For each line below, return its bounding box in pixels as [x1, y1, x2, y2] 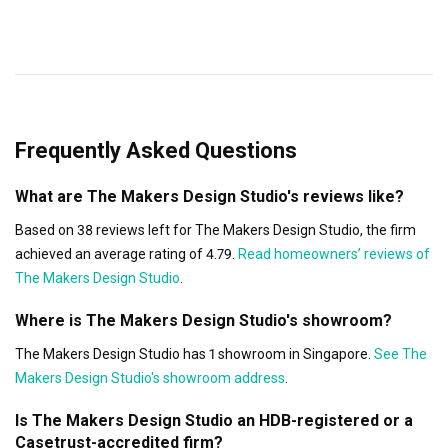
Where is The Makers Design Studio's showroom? [15, 310, 392, 330]
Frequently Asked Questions [15, 137, 297, 163]
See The [371, 345, 427, 362]
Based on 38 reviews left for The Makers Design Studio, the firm [15, 221, 416, 238]
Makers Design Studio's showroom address [15, 369, 285, 386]
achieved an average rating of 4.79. [15, 245, 235, 262]
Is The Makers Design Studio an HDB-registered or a [15, 410, 413, 430]
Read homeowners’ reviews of [235, 245, 430, 262]
